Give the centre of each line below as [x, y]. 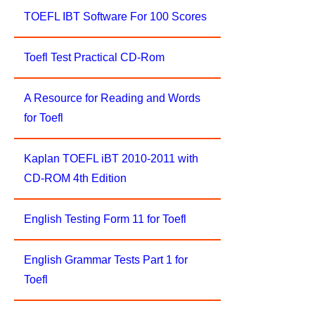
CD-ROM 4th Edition [75, 178]
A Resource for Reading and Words [112, 98]
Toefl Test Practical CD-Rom [94, 57]
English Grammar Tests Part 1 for [106, 260]
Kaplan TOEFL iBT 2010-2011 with [111, 159]
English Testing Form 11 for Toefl [105, 219]
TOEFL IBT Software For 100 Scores [115, 17]
